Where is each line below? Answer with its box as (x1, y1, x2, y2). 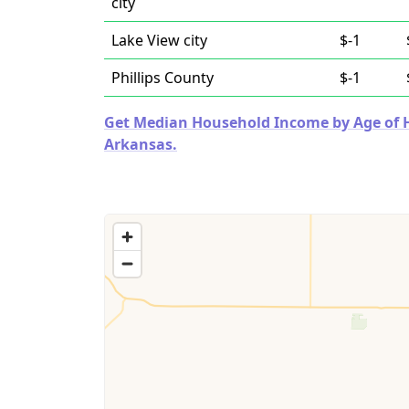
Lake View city (111, 30, 207, 50)
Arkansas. (104, 134, 177, 154)
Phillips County (111, 68, 214, 88)
